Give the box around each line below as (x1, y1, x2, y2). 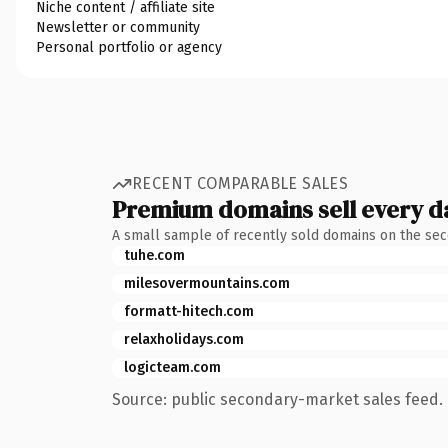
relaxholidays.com (124, 330, 244, 348)
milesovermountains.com (124, 274, 290, 292)
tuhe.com (124, 246, 185, 264)
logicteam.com (124, 358, 221, 376)
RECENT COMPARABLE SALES (132, 174, 349, 193)
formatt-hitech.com (124, 302, 254, 320)
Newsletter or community (36, 18, 200, 36)
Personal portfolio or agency (36, 38, 222, 56)
